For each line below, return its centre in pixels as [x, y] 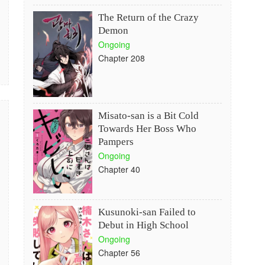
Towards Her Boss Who [147, 129]
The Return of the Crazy [148, 17]
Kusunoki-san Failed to [147, 212]
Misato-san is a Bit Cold [148, 116]
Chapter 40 [119, 169]
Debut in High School [143, 225]
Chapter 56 [119, 253]
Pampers [116, 142]
